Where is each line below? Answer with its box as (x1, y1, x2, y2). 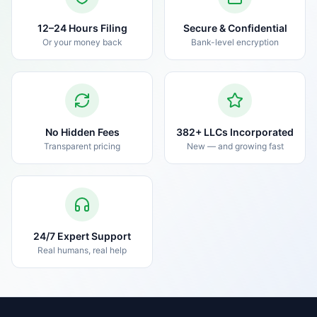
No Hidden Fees (45, 126, 120, 138)
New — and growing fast (186, 141, 284, 151)
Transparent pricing (44, 141, 120, 151)
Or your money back (42, 37, 122, 47)
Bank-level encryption (191, 37, 279, 47)
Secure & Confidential (183, 22, 287, 34)
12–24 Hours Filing (37, 22, 127, 34)
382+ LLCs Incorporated (176, 126, 294, 138)
